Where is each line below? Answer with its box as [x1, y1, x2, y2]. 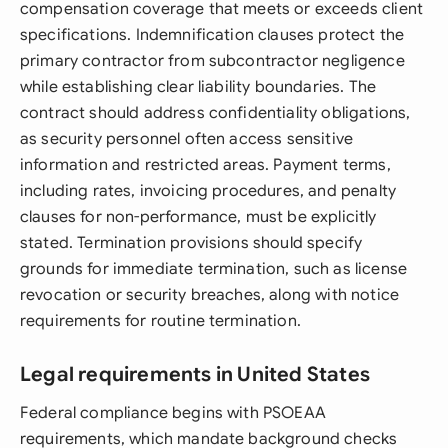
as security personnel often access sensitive [20, 129, 354, 149]
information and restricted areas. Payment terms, [20, 155, 391, 175]
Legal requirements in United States [20, 362, 370, 387]
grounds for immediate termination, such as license [20, 259, 408, 279]
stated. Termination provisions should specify [20, 233, 363, 253]
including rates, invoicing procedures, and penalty [20, 181, 397, 201]
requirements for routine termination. [20, 311, 301, 331]
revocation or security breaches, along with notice [20, 285, 400, 305]
